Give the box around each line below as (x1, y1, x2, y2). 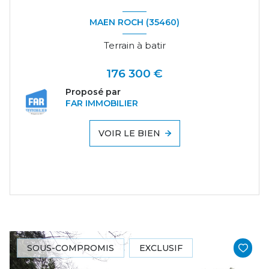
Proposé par (65, 86, 121, 97)
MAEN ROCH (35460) (89, 17, 180, 28)
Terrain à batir (103, 39, 166, 51)
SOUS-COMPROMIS (27, 243, 114, 254)
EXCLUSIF (139, 243, 183, 254)
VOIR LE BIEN (98, 127, 160, 139)
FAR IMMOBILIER (65, 97, 138, 109)
